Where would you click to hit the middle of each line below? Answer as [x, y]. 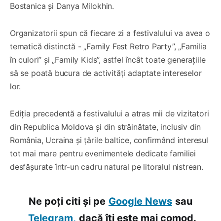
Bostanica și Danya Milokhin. [62, 6]
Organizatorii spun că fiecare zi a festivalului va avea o [110, 33]
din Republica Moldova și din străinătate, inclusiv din [106, 127]
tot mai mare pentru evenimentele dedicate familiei [103, 154]
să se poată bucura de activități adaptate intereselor [106, 73]
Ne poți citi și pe [67, 202]
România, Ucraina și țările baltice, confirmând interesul [109, 140]
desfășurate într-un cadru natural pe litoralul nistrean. [107, 167]
